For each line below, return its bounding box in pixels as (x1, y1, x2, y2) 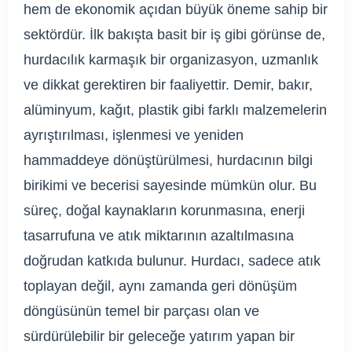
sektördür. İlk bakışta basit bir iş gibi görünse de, (24, 26, 325, 42)
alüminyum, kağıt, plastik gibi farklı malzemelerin (24, 101, 327, 118)
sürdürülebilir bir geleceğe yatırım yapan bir (24, 328, 295, 344)
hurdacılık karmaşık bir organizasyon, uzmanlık (24, 51, 318, 68)
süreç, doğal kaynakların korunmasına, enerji (24, 202, 305, 218)
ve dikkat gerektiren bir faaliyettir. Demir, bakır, (24, 76, 313, 93)
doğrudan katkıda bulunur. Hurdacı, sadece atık (24, 252, 321, 269)
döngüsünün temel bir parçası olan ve (24, 302, 259, 319)
